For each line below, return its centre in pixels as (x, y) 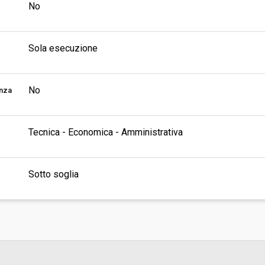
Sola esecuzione (63, 48)
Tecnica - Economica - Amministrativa (106, 132)
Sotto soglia (54, 174)
